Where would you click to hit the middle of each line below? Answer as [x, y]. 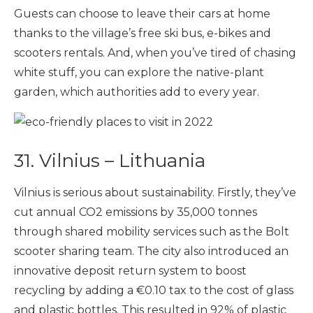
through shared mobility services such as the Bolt [152, 232]
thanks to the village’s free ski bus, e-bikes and [143, 33]
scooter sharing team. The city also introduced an [151, 252]
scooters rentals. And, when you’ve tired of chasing [155, 52]
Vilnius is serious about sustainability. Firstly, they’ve [155, 193]
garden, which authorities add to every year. [137, 92]
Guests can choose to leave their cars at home [142, 13]
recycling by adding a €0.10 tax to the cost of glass [154, 291]
